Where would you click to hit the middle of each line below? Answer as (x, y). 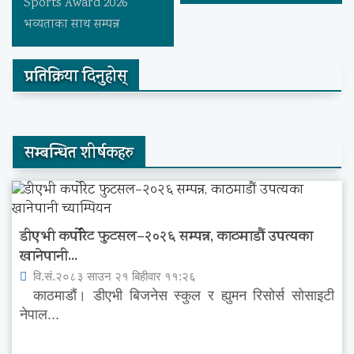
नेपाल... (40, 315)
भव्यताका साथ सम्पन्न (72, 25)
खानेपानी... (49, 258)
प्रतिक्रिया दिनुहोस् (76, 78)
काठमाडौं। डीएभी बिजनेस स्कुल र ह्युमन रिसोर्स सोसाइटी (177, 296)
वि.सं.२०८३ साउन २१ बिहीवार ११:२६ (113, 277)
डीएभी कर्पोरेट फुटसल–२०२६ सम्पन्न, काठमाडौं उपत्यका (166, 238)
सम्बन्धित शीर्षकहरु (79, 155)
